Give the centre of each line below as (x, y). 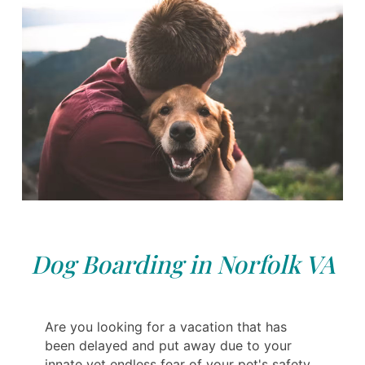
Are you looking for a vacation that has (166, 327)
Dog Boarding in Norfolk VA (182, 264)
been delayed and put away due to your (168, 346)
